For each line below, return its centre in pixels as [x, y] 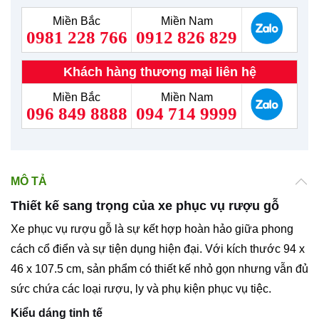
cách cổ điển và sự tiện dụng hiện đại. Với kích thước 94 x [158, 249]
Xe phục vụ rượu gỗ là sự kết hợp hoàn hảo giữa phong [152, 229]
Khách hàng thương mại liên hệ [159, 72]
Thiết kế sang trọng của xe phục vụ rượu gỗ [145, 205]
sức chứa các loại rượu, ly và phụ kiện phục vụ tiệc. [141, 288]
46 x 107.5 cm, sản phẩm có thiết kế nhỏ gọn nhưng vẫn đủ [159, 268]
